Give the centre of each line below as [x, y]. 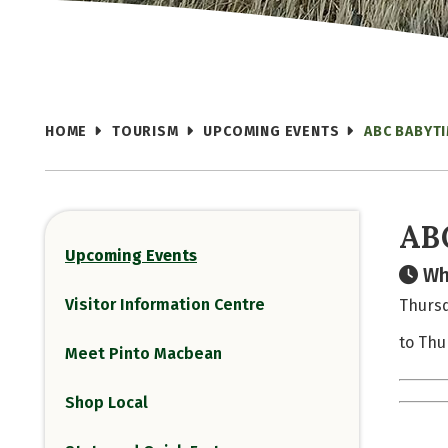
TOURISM [145, 131]
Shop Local [106, 402]
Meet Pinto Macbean [143, 353]
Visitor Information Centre [165, 304]
